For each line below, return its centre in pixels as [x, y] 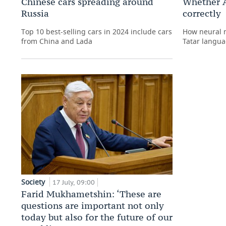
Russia [35, 13]
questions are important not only [93, 206]
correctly [202, 13]
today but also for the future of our [97, 217]
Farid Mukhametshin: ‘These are [91, 194]
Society [34, 182]
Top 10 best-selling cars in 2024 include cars [97, 31]
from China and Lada [57, 41]
